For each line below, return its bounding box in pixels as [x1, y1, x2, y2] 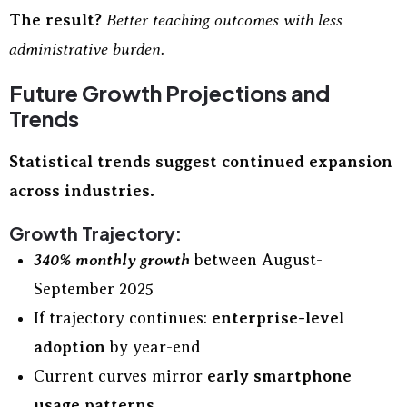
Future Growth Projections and [9, 79, 330, 106]
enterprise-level [212, 309, 344, 327]
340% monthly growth [34, 251, 190, 269]
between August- [190, 251, 323, 269]
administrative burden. [9, 40, 164, 58]
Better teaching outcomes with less [106, 11, 342, 29]
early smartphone [207, 367, 352, 385]
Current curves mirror [34, 367, 207, 385]
